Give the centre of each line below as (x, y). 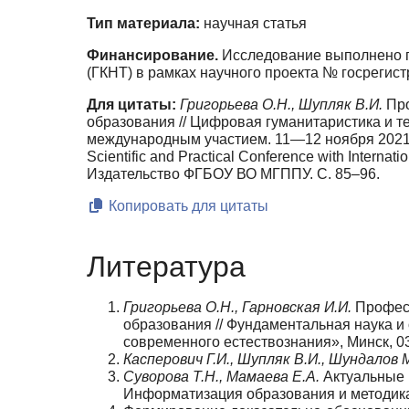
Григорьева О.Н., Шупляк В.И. (281, 105)
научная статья (253, 24)
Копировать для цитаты (187, 206)
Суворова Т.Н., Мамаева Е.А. (221, 376)
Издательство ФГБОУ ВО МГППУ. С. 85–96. (233, 174)
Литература (166, 266)
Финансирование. (152, 56)
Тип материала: (143, 24)
